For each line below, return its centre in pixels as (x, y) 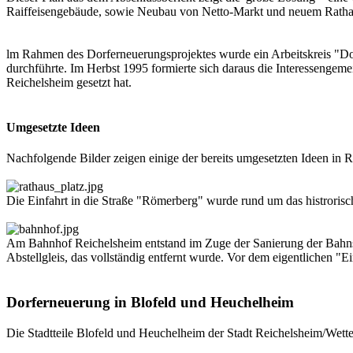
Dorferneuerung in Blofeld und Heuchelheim (150, 302)
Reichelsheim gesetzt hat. (69, 82)
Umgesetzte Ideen (53, 127)
